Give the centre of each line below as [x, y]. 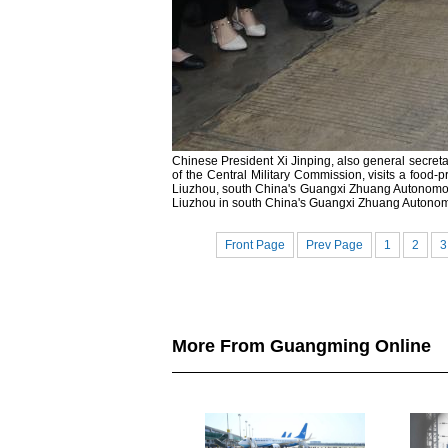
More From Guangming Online [301, 346]
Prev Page [334, 245]
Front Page [255, 245]
